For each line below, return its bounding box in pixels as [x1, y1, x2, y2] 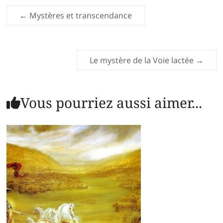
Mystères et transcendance [27, 10, 132, 21]
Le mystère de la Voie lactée [89, 55, 196, 66]
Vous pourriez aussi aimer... [20, 93, 203, 112]
